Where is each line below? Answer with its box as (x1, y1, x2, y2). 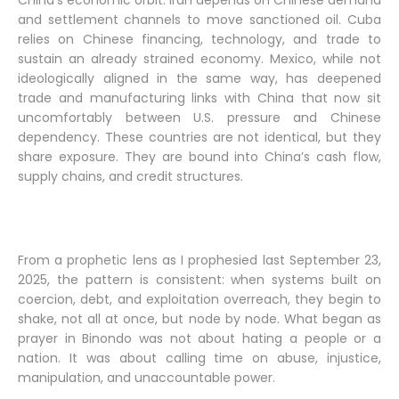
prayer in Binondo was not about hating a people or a (18, 330, 381, 347)
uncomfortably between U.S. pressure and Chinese (18, 109, 381, 126)
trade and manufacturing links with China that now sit (18, 89, 381, 107)
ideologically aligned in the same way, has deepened (18, 69, 381, 87)
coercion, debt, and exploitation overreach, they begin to (18, 290, 381, 308)
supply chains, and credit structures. (18, 167, 243, 185)
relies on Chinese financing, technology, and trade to (18, 30, 381, 48)
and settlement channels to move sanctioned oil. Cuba (18, 11, 381, 28)
